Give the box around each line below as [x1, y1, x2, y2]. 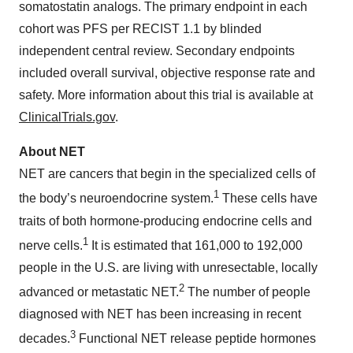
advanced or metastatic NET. [19, 285, 179, 299]
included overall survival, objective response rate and [19, 66, 315, 80]
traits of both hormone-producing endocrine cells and [19, 214, 312, 228]
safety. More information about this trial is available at [19, 88, 313, 102]
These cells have [219, 191, 318, 206]
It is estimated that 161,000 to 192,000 [88, 238, 303, 252]
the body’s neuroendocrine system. [19, 191, 214, 206]
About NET [19, 145, 85, 159]
